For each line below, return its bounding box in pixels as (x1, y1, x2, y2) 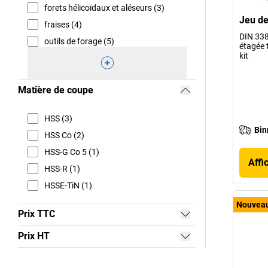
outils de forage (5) (44, 36, 114, 46)
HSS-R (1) (44, 163, 80, 173)
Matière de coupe (18, 84, 93, 96)
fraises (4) (44, 19, 82, 29)
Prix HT (18, 230, 50, 242)
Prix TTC (18, 208, 55, 220)
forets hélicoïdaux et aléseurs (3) (44, 2, 165, 13)
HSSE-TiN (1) (44, 180, 92, 190)
